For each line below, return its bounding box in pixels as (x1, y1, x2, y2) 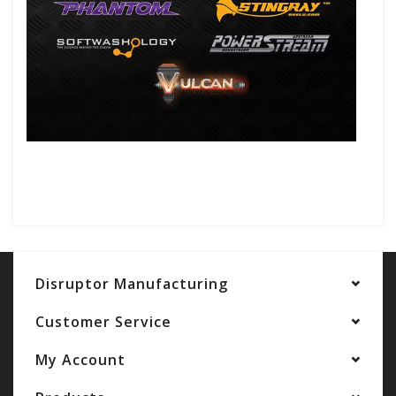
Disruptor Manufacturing (35, 274, 228, 294)
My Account (35, 350, 126, 370)
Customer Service (35, 312, 171, 332)
